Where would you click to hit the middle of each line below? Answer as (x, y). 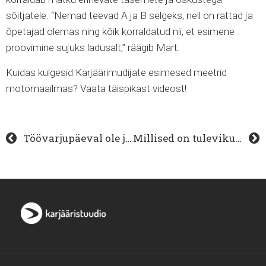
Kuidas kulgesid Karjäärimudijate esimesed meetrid (116, 72)
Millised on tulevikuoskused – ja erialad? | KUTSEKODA (238, 138)
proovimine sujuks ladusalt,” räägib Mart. (94, 47)
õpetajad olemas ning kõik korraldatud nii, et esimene (120, 31)
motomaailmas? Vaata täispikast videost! (96, 88)
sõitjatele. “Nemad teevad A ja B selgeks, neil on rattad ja (129, 15)
